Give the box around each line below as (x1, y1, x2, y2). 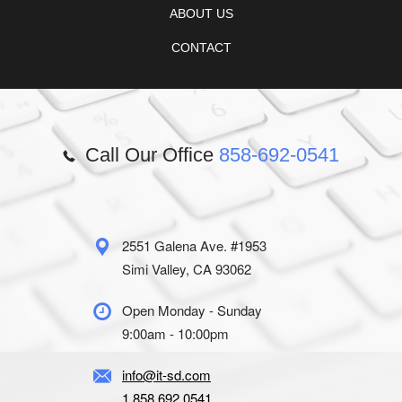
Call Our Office (80, 144, 219, 167)
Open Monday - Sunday (122, 301, 262, 320)
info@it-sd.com (122, 365, 211, 385)
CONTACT (170, 40, 232, 56)
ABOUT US (169, 6, 233, 22)
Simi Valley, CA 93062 (122, 259, 251, 279)
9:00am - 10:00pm (122, 324, 229, 344)
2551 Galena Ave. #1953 (122, 236, 267, 256)
